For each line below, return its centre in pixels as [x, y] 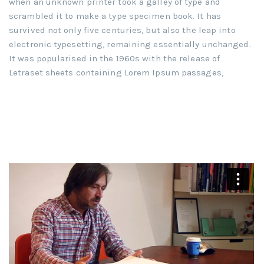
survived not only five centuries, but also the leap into [122, 30]
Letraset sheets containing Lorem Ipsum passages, [116, 73]
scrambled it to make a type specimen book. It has [115, 16]
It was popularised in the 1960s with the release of [115, 59]
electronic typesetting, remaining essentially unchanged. [130, 44]
